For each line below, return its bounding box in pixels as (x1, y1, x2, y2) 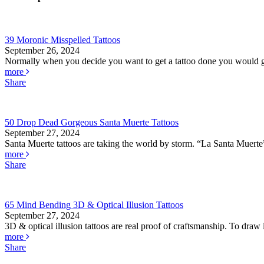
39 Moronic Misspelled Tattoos (5, 35, 120, 45)
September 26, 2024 (5, 45, 80, 56)
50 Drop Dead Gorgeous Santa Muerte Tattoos (5, 117, 179, 128)
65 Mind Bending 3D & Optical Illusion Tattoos (5, 200, 183, 210)
